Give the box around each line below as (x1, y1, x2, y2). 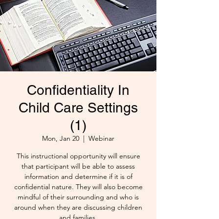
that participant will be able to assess (22, 162, 135, 171)
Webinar (88, 134, 114, 143)
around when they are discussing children (14, 203, 142, 212)
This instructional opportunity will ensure (16, 152, 140, 161)
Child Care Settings (19, 100, 138, 116)
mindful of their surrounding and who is (18, 193, 139, 202)
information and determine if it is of (24, 172, 132, 181)
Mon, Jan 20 (42, 134, 79, 143)
